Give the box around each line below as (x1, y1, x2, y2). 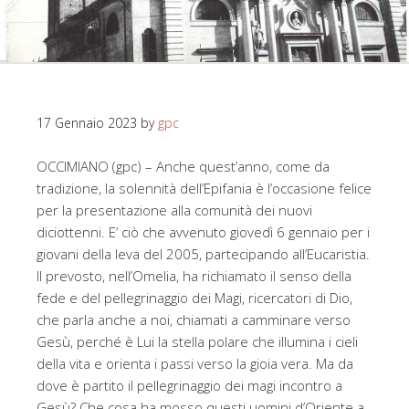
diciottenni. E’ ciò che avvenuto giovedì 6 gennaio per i (37, 223, 370, 242)
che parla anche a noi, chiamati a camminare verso (37, 310, 351, 330)
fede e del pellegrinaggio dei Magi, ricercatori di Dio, (37, 288, 352, 308)
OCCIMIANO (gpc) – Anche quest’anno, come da (37, 157, 330, 176)
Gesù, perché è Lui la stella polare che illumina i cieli (37, 332, 358, 351)
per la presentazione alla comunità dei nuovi (37, 201, 312, 220)
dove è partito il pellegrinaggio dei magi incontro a (37, 376, 342, 395)
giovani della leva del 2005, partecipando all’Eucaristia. (37, 245, 370, 264)
